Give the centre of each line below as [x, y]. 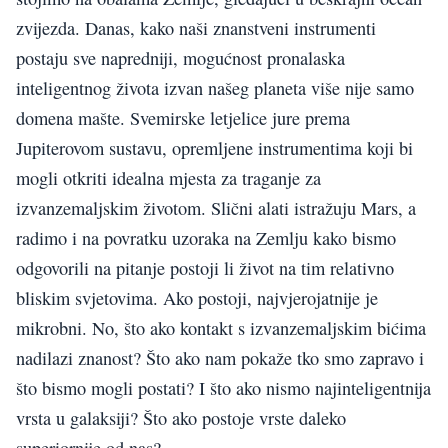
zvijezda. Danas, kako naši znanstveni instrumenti [196, 28]
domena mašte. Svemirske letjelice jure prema [183, 118]
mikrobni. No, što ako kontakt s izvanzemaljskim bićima [221, 328]
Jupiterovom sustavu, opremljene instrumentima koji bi [214, 148]
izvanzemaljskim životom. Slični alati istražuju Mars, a [216, 208]
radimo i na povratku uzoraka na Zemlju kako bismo [206, 238]
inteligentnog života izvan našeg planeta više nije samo [215, 88]
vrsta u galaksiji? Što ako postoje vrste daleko [181, 418]
